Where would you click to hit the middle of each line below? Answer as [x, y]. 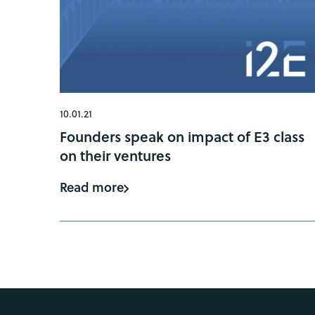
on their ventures [115, 155]
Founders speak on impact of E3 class [182, 136]
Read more [92, 187]
